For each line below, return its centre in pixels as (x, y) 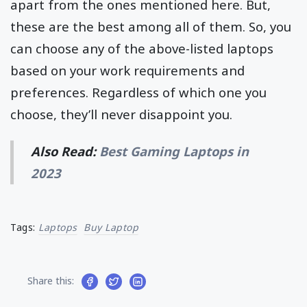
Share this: (51, 280)
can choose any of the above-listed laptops (142, 48)
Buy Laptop (111, 227)
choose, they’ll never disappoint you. (121, 114)
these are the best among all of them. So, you (151, 26)
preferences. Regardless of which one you (138, 92)
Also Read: (65, 151)
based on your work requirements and (127, 70)
